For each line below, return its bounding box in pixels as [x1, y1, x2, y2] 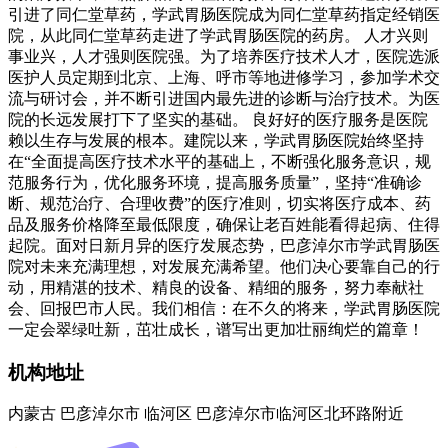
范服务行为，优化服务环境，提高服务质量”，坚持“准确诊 [8, 173, 422, 191]
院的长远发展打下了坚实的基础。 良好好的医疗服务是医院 [8, 110, 428, 128]
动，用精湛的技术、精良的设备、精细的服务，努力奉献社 [8, 278, 424, 296]
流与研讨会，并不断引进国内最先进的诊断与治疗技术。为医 [8, 89, 440, 107]
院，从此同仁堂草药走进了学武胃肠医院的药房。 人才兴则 [8, 26, 428, 44]
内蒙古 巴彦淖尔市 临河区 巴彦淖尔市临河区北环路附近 [8, 405, 404, 423]
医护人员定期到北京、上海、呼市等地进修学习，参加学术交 [8, 68, 440, 86]
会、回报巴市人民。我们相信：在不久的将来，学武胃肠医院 [8, 299, 440, 317]
